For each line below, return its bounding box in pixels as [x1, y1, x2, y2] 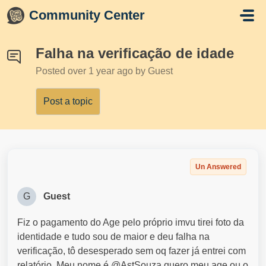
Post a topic [43, 96, 93, 106]
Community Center [29, 8, 145, 23]
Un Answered [195, 163, 241, 171]
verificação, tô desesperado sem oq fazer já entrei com [17, 246, 246, 256]
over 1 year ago [68, 66, 135, 76]
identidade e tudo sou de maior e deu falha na [17, 232, 210, 242]
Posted [36, 66, 68, 76]
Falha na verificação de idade [36, 45, 234, 61]
